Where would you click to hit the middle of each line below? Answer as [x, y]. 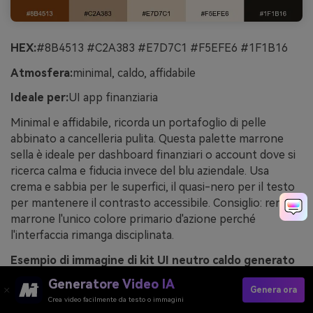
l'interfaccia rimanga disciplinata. [92, 235]
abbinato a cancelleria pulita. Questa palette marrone [147, 139]
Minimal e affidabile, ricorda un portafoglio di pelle [138, 123]
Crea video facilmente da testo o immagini [116, 299]
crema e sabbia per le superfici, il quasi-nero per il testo [153, 187]
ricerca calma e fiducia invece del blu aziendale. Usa [140, 171]
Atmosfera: [42, 73]
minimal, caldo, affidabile [134, 73]
